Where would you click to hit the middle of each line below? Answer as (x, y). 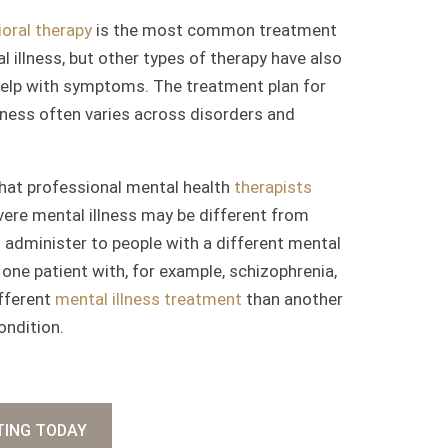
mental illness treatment (148, 298)
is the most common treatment (216, 29)
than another (292, 298)
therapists (273, 186)
